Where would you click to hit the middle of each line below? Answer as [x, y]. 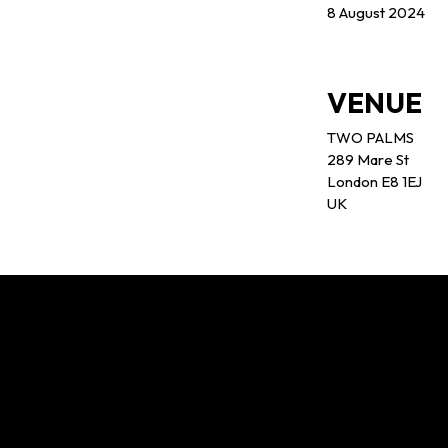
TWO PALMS [370, 138]
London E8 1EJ [374, 182]
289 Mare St [368, 160]
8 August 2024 [377, 13]
